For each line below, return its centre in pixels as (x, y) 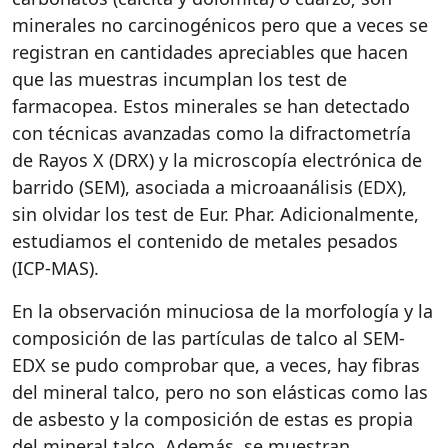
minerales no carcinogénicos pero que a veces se (220, 25)
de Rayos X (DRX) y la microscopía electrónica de (217, 160)
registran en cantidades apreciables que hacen (210, 52)
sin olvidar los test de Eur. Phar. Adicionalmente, (215, 214)
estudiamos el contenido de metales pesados (205, 241)
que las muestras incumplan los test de (179, 79)
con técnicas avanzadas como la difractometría (211, 133)
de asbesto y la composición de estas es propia (212, 419)
